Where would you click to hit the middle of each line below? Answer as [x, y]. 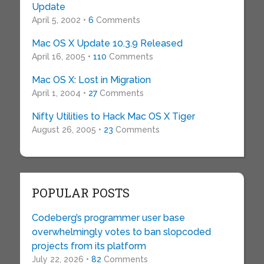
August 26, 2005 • [67, 130]
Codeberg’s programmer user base [108, 218]
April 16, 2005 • [62, 57]
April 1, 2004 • [60, 93]
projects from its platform [89, 246]
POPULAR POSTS [80, 193]
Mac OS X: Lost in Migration [91, 80]
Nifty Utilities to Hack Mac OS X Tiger [113, 117]
